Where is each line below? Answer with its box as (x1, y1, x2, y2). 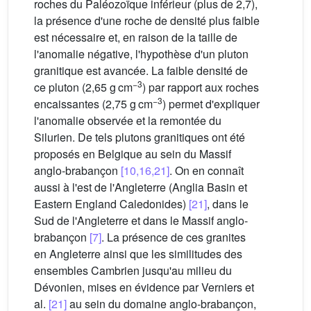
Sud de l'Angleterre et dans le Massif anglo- (34, 212, 248, 229)
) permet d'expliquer (162, 96, 260, 112)
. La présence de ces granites (101, 229, 246, 246)
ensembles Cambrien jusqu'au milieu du (34, 262, 232, 279)
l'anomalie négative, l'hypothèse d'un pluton (34, 46, 249, 62)
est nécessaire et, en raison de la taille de (34, 29, 237, 46)
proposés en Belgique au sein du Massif (34, 146, 231, 162)
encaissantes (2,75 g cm (34, 96, 153, 112)
